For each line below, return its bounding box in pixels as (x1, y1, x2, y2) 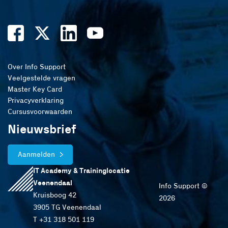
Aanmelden (18, 151, 55, 159)
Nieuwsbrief (8, 122, 76, 137)
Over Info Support (8, 63, 66, 72)
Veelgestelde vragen (8, 74, 75, 83)
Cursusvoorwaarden (8, 108, 72, 117)
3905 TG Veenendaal (33, 204, 101, 212)
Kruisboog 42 (33, 191, 76, 200)
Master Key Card (8, 85, 62, 94)
